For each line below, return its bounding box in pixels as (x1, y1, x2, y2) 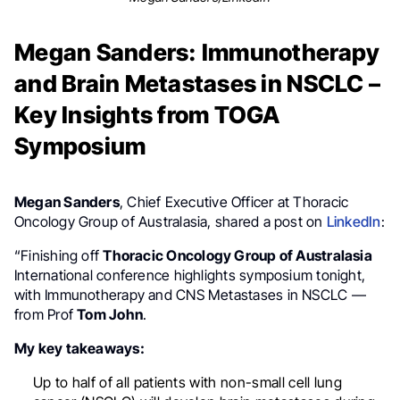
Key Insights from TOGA (14, 101, 280, 129)
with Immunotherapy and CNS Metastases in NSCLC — (14, 286, 366, 304)
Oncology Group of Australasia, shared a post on (14, 212, 327, 231)
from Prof (14, 305, 78, 324)
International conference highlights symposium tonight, (14, 266, 366, 285)
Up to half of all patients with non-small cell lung (32, 373, 343, 392)
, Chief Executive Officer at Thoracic (119, 193, 349, 212)
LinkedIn (326, 212, 381, 231)
